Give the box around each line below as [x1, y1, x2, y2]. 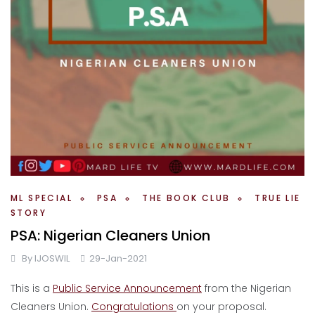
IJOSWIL [34, 252, 70, 265]
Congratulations [91, 300, 176, 314]
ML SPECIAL [11, 192, 72, 205]
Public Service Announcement [53, 281, 202, 295]
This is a [11, 281, 53, 295]
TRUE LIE [255, 192, 301, 205]
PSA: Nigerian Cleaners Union [11, 226, 210, 245]
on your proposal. [176, 300, 266, 314]
